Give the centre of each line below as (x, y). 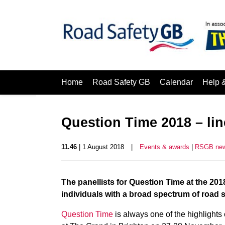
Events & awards (164, 147)
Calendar (176, 82)
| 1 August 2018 (100, 147)
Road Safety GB (121, 82)
